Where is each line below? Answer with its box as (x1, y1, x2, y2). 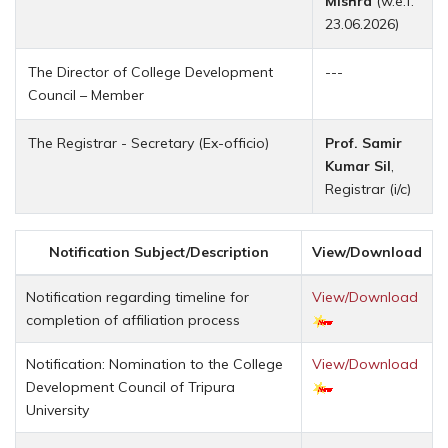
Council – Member (28, 85, 144, 104)
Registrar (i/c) (325, 179, 411, 198)
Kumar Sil (325, 156, 391, 175)
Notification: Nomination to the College (26, 354, 283, 373)
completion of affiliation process (26, 310, 240, 329)
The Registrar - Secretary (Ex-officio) (28, 133, 269, 152)
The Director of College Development (28, 62, 273, 81)
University (26, 400, 89, 419)
